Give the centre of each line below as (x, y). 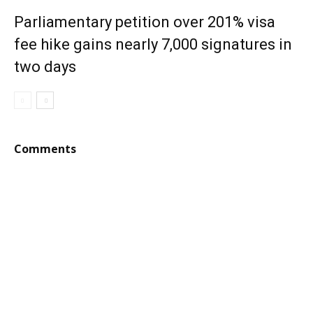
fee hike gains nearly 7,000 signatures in (153, 44)
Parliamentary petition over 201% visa (145, 22)
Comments (45, 149)
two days (45, 67)
